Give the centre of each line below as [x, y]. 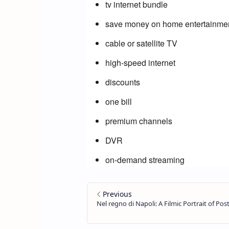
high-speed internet [140, 63]
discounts [122, 82]
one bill [118, 102]
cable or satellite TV [141, 43]
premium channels [139, 121]
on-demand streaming [145, 160]
